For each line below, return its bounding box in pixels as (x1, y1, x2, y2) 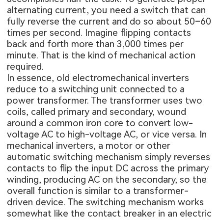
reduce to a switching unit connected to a (7, 83, 185, 95)
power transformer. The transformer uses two (7, 95, 203, 107)
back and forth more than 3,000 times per (7, 38, 184, 50)
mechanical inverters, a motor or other (7, 140, 171, 152)
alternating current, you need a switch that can (7, 4, 206, 16)
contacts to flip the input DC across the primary (7, 163, 209, 174)
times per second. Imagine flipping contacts (7, 27, 192, 39)
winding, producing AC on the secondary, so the (7, 174, 207, 186)
